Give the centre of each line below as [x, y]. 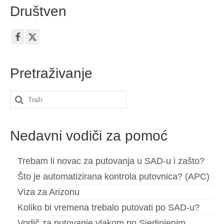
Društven [38, 11]
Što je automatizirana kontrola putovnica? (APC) [113, 177]
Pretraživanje [51, 73]
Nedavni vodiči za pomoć [89, 136]
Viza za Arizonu [48, 192]
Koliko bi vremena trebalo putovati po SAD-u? [108, 208]
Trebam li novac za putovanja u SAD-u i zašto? [111, 161]
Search [24, 98]
